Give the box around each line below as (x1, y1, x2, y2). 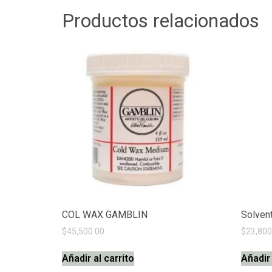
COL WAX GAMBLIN (62, 209, 148, 221)
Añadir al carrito (62, 253, 134, 265)
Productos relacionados (62, 9, 259, 33)
